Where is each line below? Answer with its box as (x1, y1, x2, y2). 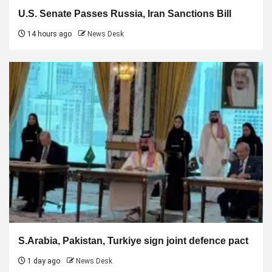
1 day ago (25, 256, 60, 265)
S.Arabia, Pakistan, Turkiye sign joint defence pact (18, 235, 248, 246)
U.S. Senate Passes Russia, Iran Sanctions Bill (18, 8, 231, 19)
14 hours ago (25, 29, 72, 38)
